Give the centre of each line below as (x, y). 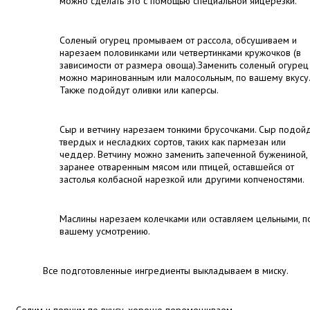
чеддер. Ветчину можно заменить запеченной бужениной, (183, 154)
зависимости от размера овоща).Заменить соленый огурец (184, 65)
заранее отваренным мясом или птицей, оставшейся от (177, 167)
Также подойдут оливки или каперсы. (139, 90)
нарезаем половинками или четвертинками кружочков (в (180, 53)
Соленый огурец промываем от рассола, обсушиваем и (178, 40)
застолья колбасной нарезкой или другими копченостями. (182, 179)
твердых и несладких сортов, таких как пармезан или (173, 142)
